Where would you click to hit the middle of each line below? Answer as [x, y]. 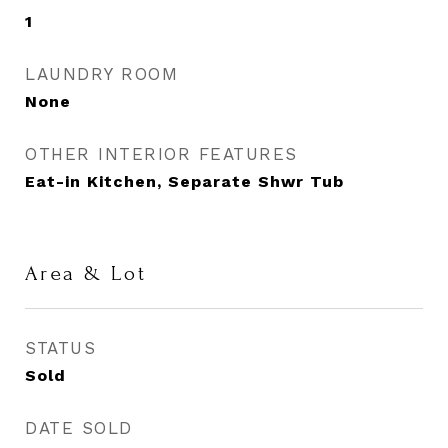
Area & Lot [86, 273]
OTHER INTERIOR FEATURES [161, 154]
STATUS [60, 348]
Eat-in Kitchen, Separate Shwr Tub [184, 181]
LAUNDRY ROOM [101, 74]
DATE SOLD [79, 428]
